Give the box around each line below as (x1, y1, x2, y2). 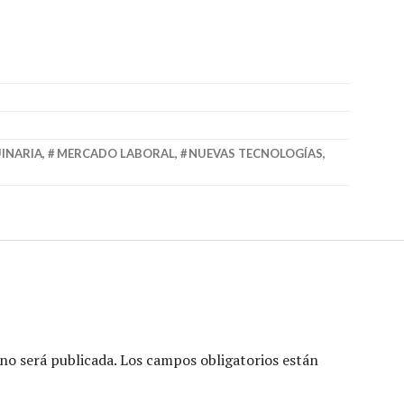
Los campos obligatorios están (120, 349, 318, 370)
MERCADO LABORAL (56, 145, 175, 161)
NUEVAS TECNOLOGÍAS (188, 145, 324, 161)
